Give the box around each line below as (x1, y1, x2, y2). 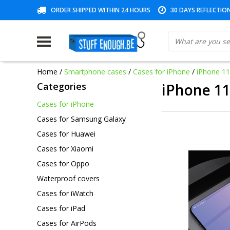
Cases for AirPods (37, 218, 97, 228)
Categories (37, 80, 86, 92)
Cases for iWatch (37, 188, 93, 198)
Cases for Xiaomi (37, 143, 93, 154)
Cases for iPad (37, 203, 85, 213)
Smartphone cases (64, 66, 126, 76)
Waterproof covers (37, 173, 100, 183)
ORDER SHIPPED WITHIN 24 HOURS (51, 6, 150, 14)
